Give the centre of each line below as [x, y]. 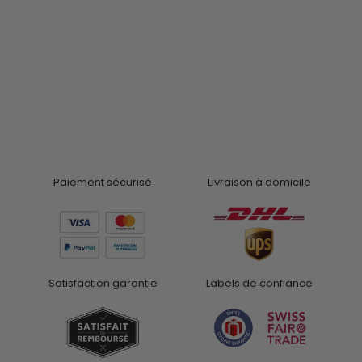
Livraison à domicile [259, 182]
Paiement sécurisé [103, 182]
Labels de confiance [259, 284]
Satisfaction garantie [103, 284]
